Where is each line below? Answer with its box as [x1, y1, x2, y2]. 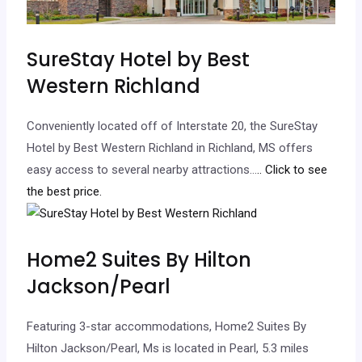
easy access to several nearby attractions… [27, 162, 258, 177]
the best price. [27, 183, 103, 199]
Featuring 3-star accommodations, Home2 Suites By [27, 319, 307, 335]
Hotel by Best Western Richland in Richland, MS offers [27, 140, 314, 155]
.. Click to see [257, 162, 328, 177]
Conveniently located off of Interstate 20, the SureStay [27, 118, 318, 133]
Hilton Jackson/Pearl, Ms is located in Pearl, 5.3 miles [27, 341, 309, 356]
